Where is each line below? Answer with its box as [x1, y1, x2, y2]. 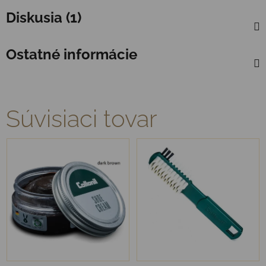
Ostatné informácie [6, 45, 137, 63]
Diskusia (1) [6, 8, 81, 26]
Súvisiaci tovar [6, 104, 157, 132]
